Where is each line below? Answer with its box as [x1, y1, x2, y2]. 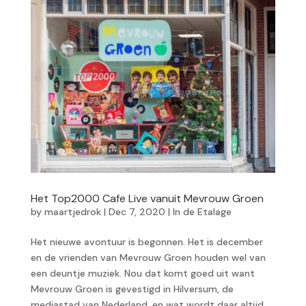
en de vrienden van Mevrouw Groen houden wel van [30, 251, 266, 264]
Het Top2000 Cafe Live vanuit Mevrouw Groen [30, 191, 264, 206]
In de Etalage [172, 206, 232, 219]
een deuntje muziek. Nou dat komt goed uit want [30, 267, 255, 280]
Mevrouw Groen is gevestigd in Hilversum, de [30, 283, 234, 296]
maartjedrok [44, 206, 101, 219]
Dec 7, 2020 [108, 206, 165, 219]
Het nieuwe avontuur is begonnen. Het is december [30, 236, 263, 249]
